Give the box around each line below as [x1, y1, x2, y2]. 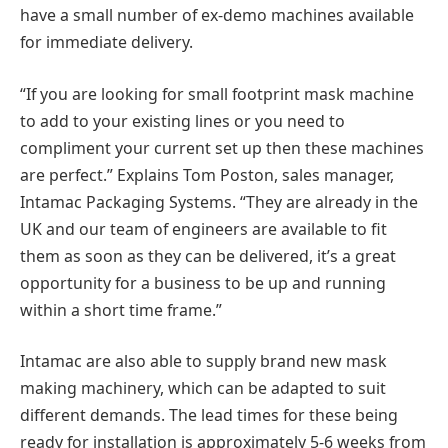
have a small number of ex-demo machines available [20, 4, 414, 27]
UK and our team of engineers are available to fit [20, 217, 387, 240]
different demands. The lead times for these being [20, 404, 398, 427]
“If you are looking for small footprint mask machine [20, 82, 414, 105]
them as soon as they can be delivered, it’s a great [20, 244, 396, 267]
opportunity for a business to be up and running [20, 271, 386, 294]
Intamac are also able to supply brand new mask [20, 350, 387, 373]
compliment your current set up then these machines [20, 136, 424, 159]
